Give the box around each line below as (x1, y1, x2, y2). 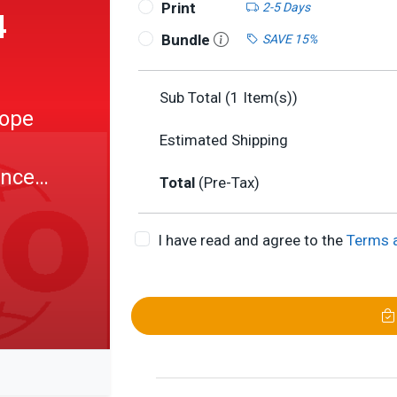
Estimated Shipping (160, 131, 288, 149)
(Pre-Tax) (198, 174, 260, 191)
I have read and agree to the (157, 231, 346, 249)
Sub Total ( (160, 89, 230, 106)
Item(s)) (239, 89, 298, 106)
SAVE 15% (261, 31, 317, 46)
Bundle (160, 31, 214, 49)
